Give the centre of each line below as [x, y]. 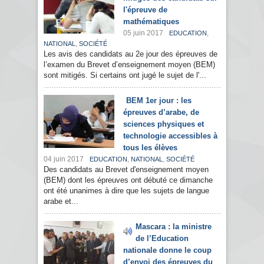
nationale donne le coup [167, 250]
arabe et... [61, 202]
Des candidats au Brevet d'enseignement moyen [126, 170]
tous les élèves [150, 148]
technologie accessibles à [170, 136]
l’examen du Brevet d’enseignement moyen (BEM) [129, 65]
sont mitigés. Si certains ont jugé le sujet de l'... [125, 75]
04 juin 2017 [64, 159]
